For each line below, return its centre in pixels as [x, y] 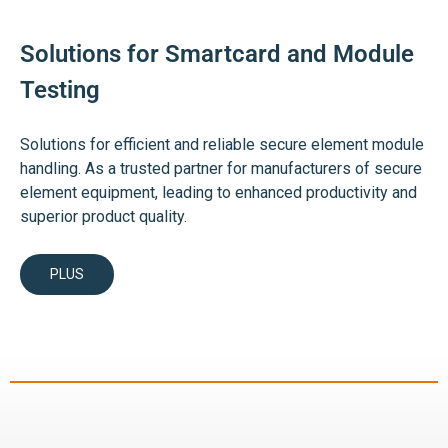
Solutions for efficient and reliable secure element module [222, 144]
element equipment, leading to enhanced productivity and [218, 192]
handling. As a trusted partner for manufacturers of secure [221, 168]
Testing [60, 90]
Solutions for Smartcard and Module [217, 54]
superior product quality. [103, 216]
